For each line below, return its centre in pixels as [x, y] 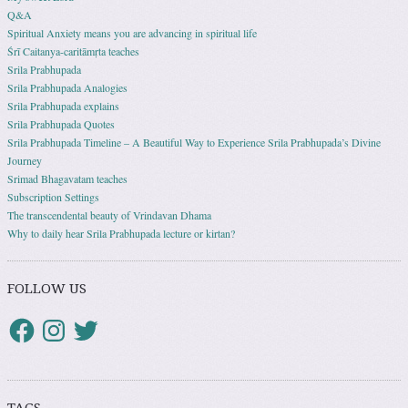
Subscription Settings [53, 196]
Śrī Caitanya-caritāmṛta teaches [73, 51]
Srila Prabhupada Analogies [67, 87]
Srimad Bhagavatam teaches [67, 178]
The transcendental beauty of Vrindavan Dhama [109, 214]
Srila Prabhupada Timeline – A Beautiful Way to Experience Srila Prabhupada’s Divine [194, 142]
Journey [25, 160]
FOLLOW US [47, 288]
